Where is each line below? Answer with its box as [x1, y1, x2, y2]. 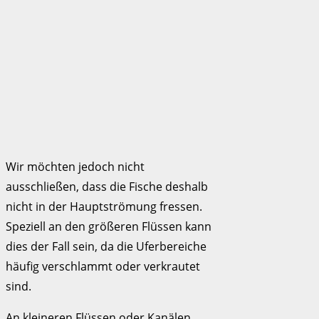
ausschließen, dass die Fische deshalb [6, 178, 208, 194]
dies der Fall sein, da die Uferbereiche [6, 238, 206, 254]
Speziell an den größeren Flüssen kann [6, 218, 211, 234]
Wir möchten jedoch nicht [6, 158, 145, 174]
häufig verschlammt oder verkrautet [6, 258, 200, 274]
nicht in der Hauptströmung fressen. [6, 198, 202, 214]
